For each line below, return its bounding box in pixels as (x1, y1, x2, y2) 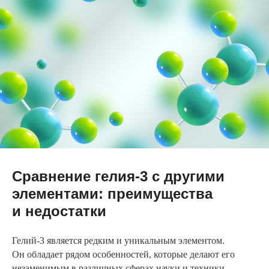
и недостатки (12, 202, 106, 219)
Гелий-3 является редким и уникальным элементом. (12, 235, 225, 246)
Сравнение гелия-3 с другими (12, 168, 225, 184)
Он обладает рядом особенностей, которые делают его (12, 249, 235, 259)
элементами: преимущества (12, 185, 213, 202)
